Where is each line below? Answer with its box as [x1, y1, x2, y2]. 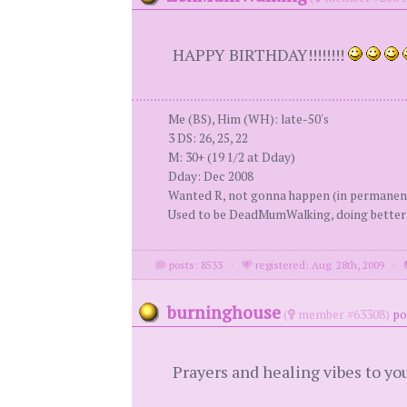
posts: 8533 [166, 258, 223, 272]
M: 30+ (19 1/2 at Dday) [167, 149, 295, 165]
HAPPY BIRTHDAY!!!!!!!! [172, 44, 348, 65]
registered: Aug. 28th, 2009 [253, 258, 385, 272]
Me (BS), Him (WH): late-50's [167, 111, 329, 127]
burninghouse [165, 300, 281, 324]
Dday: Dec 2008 [167, 168, 253, 184]
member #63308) [294, 306, 390, 323]
